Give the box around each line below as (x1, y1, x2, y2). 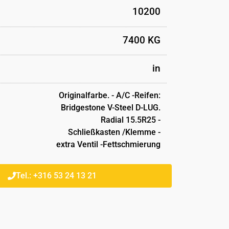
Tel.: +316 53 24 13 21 (15, 171, 97, 181)
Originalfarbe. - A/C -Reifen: (58, 90, 161, 101)
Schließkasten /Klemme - (67, 127, 161, 138)
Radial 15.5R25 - (100, 115, 161, 125)
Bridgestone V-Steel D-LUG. (60, 103, 161, 113)
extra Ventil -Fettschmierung (56, 140, 161, 150)
